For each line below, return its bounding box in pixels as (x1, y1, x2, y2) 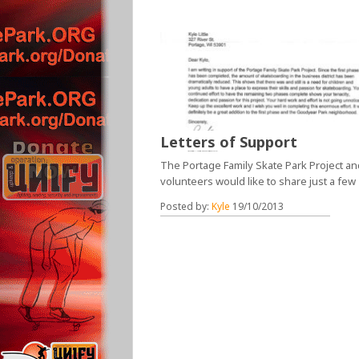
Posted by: (160, 199, 212, 213)
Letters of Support (160, 131, 298, 151)
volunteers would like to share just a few (160, 173, 357, 188)
